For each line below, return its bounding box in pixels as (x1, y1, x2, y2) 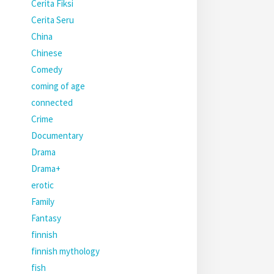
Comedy (31, 64, 62, 75)
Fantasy (31, 212, 61, 224)
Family (31, 196, 54, 207)
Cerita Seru (31, 14, 74, 26)
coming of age (31, 80, 85, 92)
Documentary (31, 130, 83, 141)
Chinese (31, 47, 62, 59)
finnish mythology (31, 245, 100, 257)
